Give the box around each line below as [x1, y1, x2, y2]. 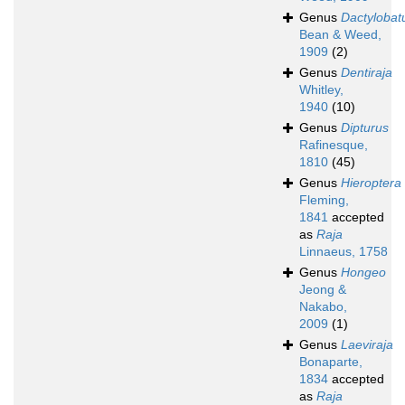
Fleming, [299, 193, 349, 208]
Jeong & [299, 282, 346, 297]
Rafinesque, [299, 137, 368, 153]
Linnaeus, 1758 [299, 244, 388, 259]
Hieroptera [341, 175, 401, 191]
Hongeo [341, 265, 386, 280]
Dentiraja [341, 65, 392, 80]
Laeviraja [341, 337, 393, 353]
